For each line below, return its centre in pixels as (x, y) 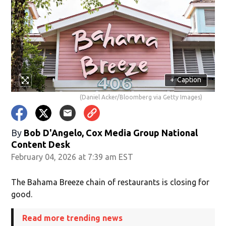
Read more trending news (73, 218)
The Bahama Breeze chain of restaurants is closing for (110, 182)
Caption (189, 80)
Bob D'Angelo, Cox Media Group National (111, 132)
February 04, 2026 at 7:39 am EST (72, 157)
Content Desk (41, 144)
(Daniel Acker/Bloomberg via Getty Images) (141, 97)
